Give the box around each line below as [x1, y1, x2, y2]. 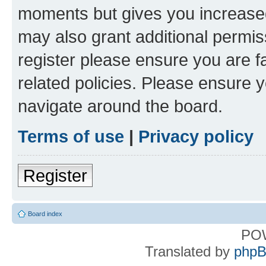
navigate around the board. [18, 96, 223, 116]
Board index [28, 210, 62, 218]
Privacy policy [138, 126, 254, 147]
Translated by [144, 243, 234, 260]
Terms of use [18, 126, 124, 147]
